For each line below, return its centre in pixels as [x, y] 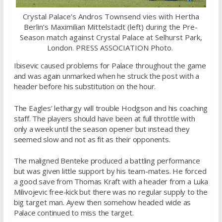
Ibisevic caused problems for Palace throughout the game [110, 66]
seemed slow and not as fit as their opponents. [92, 139]
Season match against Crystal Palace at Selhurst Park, [111, 37]
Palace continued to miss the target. [74, 213]
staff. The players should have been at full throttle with [104, 118]
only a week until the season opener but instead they [102, 129]
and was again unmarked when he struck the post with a [107, 76]
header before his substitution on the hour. [85, 86]
